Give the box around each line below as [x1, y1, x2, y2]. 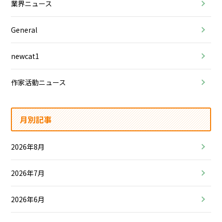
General [11, 24, 38, 35]
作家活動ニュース [11, 77, 66, 87]
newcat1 [11, 51, 40, 61]
